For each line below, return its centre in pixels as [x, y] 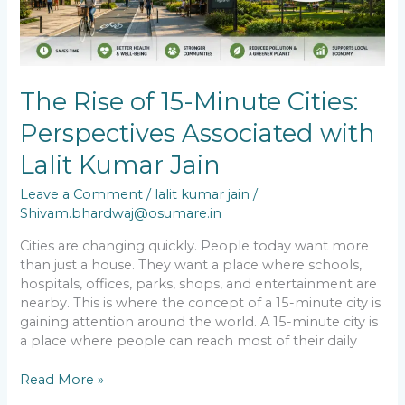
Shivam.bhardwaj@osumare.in [121, 214]
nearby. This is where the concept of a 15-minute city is [201, 302]
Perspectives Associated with [198, 133]
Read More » [62, 379]
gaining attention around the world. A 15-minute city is [199, 321]
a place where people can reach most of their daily [189, 340]
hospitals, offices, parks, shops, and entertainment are [199, 283]
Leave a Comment [82, 195]
